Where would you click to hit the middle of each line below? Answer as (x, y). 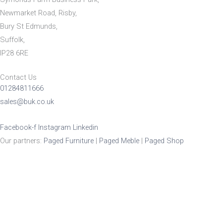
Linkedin (85, 128)
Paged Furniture (69, 141)
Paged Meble (119, 141)
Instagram (55, 128)
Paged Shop (164, 141)
